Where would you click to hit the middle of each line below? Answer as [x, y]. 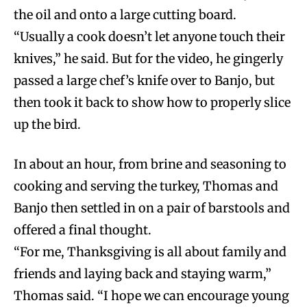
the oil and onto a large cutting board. [125, 14]
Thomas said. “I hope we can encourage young [151, 295]
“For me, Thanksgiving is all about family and [150, 251]
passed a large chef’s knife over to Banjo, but [144, 80]
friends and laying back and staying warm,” [143, 273]
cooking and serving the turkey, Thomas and [146, 186]
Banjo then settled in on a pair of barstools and [152, 208]
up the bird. [47, 124]
